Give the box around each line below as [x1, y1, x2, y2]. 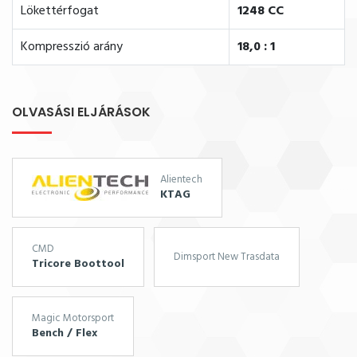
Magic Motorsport [32, 310, 114, 328]
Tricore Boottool [32, 255, 124, 274]
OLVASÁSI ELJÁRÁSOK [12, 103, 151, 122]
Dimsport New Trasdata [174, 248, 280, 265]
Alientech [160, 171, 202, 189]
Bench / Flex [32, 324, 97, 343]
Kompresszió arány [21, 37, 123, 58]
